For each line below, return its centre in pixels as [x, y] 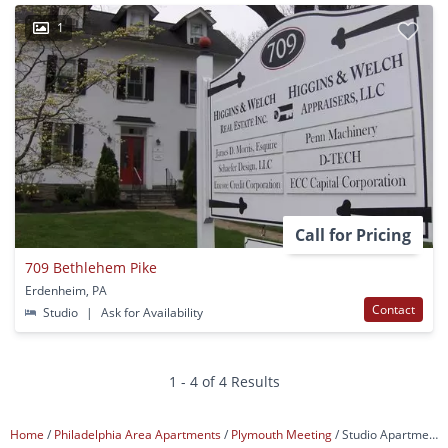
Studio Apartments [385, 434]
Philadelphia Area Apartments [139, 434]
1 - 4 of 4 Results [224, 381]
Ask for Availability [151, 312]
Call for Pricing [353, 234]
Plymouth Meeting [283, 434]
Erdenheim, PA [66, 290]
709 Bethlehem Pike [91, 267]
